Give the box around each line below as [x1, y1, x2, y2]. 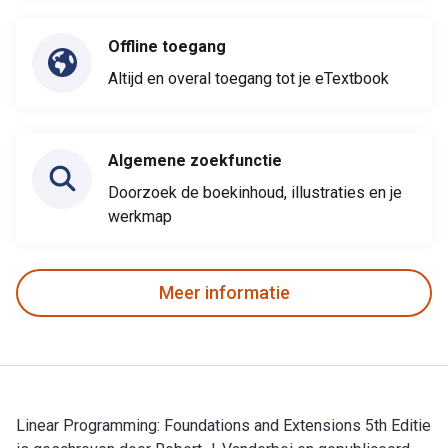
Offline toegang [108, 36, 226, 56]
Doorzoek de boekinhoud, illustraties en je [108, 182, 402, 202]
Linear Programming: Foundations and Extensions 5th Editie [16, 415, 431, 435]
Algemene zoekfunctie [108, 150, 282, 170]
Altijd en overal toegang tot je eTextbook [108, 68, 389, 88]
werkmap [108, 206, 172, 226]
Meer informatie [158, 282, 290, 304]
